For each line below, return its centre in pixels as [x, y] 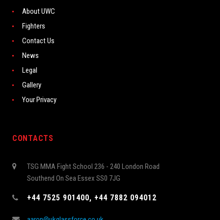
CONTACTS [33, 138]
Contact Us [38, 41]
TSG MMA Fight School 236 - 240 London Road [93, 166]
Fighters [34, 26]
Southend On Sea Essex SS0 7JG [74, 178]
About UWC [39, 11]
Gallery [32, 85]
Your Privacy [39, 99]
